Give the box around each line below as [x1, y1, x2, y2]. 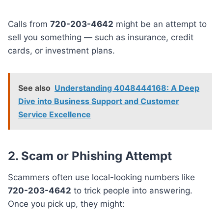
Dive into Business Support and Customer [18, 96, 179, 106]
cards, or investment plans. [8, 45, 115, 55]
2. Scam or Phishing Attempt [8, 148, 172, 163]
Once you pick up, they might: [8, 198, 125, 209]
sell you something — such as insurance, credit [8, 32, 193, 42]
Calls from [8, 19, 50, 29]
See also [18, 82, 51, 93]
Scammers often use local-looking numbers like [8, 172, 195, 182]
